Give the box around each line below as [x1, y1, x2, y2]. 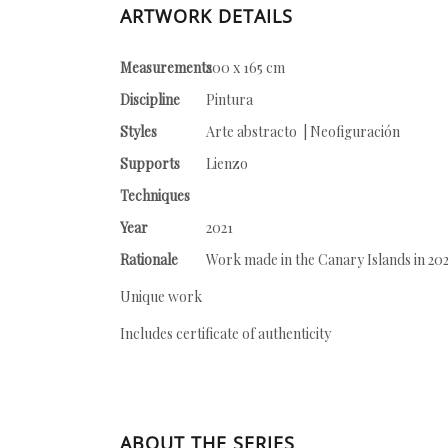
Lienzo [206, 154, 248, 173]
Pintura [206, 90, 253, 109]
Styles [120, 122, 157, 141]
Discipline [120, 90, 180, 109]
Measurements [120, 58, 212, 77]
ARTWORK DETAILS [120, 4, 293, 28]
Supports [120, 154, 180, 173]
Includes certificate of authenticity [120, 324, 331, 343]
